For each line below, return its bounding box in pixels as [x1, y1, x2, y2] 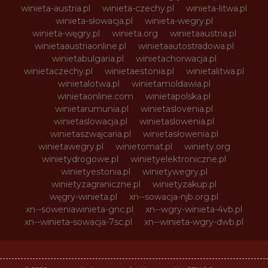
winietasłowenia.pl [142, 128, 218, 139]
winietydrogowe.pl [42, 153, 118, 165]
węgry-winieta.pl [50, 191, 117, 202]
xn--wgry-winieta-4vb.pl [145, 203, 242, 215]
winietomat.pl [115, 141, 172, 152]
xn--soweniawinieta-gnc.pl [26, 203, 133, 215]
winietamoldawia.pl [131, 78, 211, 89]
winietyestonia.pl [60, 166, 130, 177]
